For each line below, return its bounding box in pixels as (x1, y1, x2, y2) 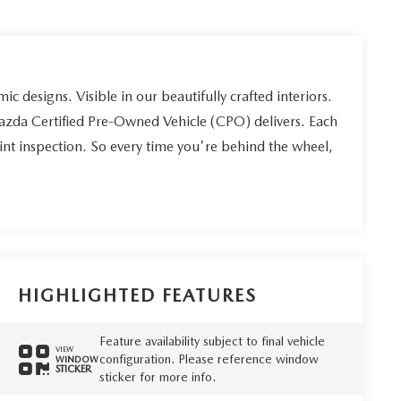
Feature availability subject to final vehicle (98, 334, 325, 349)
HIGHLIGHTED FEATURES (18, 285, 258, 307)
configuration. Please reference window (98, 352, 319, 367)
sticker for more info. (98, 370, 216, 385)
